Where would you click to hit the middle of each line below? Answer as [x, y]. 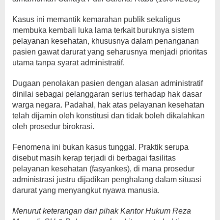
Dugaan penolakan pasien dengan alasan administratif [108, 83]
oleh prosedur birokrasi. [53, 126]
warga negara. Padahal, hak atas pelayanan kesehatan [108, 105]
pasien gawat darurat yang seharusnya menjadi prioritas [110, 52]
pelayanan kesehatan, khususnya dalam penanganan [106, 41]
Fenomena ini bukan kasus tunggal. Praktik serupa [100, 147]
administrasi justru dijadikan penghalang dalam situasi [107, 179]
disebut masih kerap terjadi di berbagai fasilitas [94, 158]
